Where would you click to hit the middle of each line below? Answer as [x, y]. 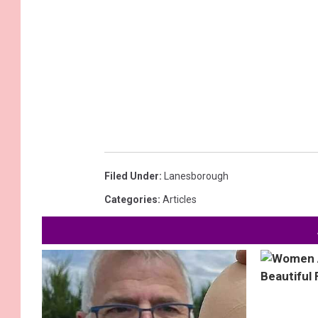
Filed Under [132, 176]
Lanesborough [196, 176]
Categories [131, 199]
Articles [180, 199]
